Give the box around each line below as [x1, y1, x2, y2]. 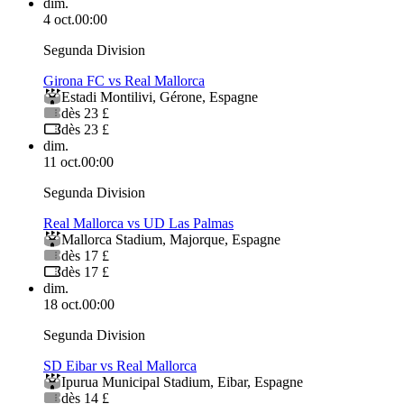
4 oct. [43, 12, 75, 28]
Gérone [160, 89, 202, 106]
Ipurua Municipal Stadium [61, 374, 210, 390]
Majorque [170, 232, 225, 248]
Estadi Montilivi [61, 89, 152, 106]
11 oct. [43, 154, 81, 170]
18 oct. [43, 297, 82, 313]
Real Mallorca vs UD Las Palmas [43, 216, 234, 232]
